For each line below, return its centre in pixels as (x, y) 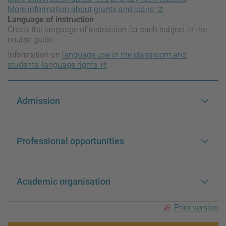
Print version (196, 208)
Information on (35, 55)
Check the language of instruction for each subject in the (107, 30)
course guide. (31, 40)
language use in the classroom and (124, 55)
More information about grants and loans (81, 10)
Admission (38, 101)
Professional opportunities (70, 141)
